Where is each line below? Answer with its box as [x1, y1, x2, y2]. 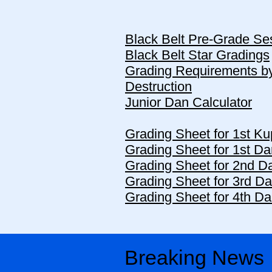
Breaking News [124, 246, 264, 269]
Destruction [125, 79, 192, 94]
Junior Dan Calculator [125, 95, 252, 110]
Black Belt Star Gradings [125, 47, 270, 63]
